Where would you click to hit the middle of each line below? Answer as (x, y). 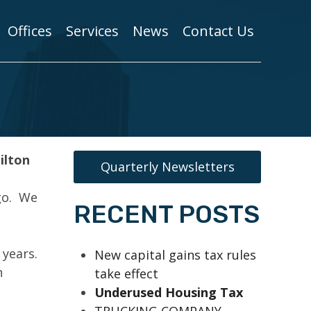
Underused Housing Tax (169, 292)
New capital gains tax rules (175, 255)
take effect (126, 274)
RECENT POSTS (167, 214)
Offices (30, 31)
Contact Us (218, 31)
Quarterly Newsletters (167, 167)
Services (92, 31)
